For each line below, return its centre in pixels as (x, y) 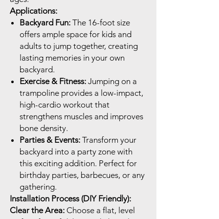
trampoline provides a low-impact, (81, 93)
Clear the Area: (37, 210)
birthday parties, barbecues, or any (82, 175)
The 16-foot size (100, 23)
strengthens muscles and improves (81, 117)
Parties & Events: (50, 140)
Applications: (33, 11)
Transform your (108, 140)
